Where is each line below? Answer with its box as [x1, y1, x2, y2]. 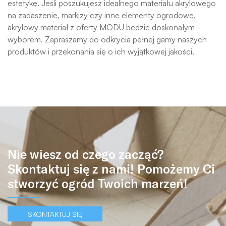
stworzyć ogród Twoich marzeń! [8, 175, 188, 191]
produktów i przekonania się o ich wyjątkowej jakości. [8, 46, 194, 56]
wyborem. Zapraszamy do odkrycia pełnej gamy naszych [8, 34, 207, 44]
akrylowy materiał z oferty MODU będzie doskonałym [8, 22, 195, 32]
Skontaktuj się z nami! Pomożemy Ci [8, 160, 215, 177]
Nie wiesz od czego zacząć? [8, 146, 164, 162]
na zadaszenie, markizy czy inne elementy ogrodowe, [8, 10, 196, 20]
